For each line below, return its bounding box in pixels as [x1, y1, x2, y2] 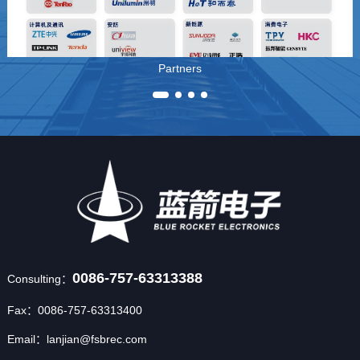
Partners [157, 62, 202, 76]
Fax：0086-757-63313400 [6, 304, 142, 317]
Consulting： [6, 272, 72, 286]
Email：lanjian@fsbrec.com [6, 333, 147, 346]
